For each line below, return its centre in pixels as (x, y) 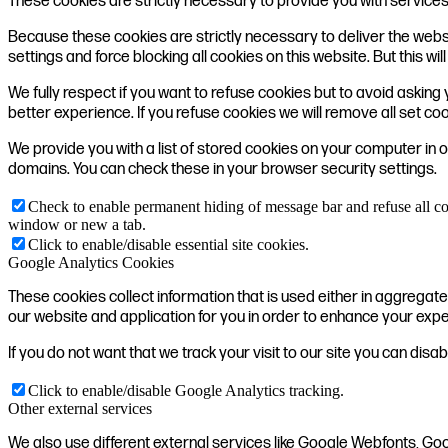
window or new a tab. (77, 224)
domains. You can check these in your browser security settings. (222, 169)
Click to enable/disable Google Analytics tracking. (186, 390)
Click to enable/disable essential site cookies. (168, 244)
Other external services (80, 408)
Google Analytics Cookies (91, 262)
